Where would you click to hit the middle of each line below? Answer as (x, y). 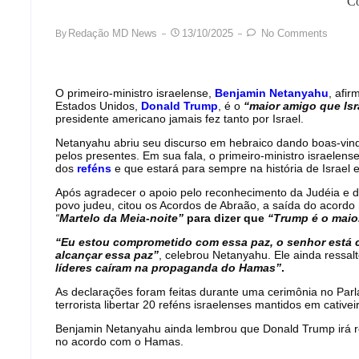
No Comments (293, 33)
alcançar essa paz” (107, 255)
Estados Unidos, (98, 106)
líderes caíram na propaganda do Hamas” (168, 268)
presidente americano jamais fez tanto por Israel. (179, 119)
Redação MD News (113, 33)
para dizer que (226, 218)
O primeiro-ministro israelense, (135, 93)
